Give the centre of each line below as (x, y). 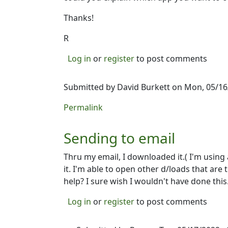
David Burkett (144, 87)
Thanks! (79, 18)
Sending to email (119, 138)
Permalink (83, 107)
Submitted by (90, 87)
